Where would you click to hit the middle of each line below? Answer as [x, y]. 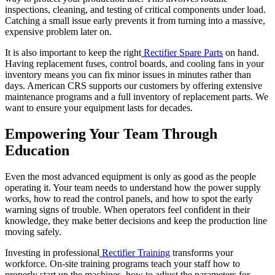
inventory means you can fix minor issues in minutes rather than [128, 75]
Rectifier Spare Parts [182, 53]
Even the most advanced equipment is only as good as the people [130, 176]
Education [37, 150]
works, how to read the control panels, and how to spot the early [129, 198]
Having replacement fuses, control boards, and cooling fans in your [134, 64]
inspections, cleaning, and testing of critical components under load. [135, 10]
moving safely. [33, 231]
